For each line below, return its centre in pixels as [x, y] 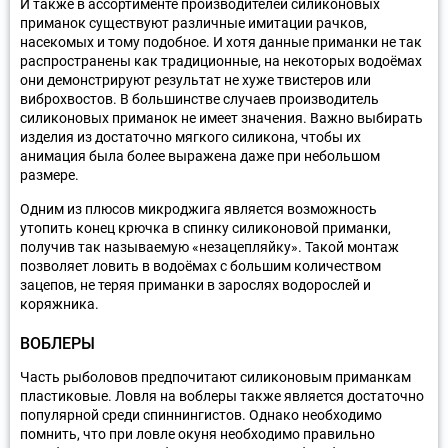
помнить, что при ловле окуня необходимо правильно [197, 433]
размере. [49, 174]
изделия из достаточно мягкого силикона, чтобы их [190, 136]
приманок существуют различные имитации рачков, [193, 22]
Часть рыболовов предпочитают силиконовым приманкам [215, 376]
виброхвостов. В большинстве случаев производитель [199, 98]
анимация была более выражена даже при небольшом [200, 155]
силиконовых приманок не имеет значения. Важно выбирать [221, 117]
